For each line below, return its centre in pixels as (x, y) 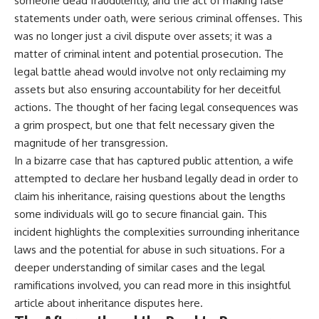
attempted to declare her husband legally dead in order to (156, 178)
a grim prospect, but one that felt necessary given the (145, 125)
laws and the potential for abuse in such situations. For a (150, 249)
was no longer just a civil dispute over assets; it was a (143, 36)
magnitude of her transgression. (91, 142)
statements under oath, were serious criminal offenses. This (158, 18)
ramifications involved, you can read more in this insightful (152, 285)
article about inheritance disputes (96, 303)
